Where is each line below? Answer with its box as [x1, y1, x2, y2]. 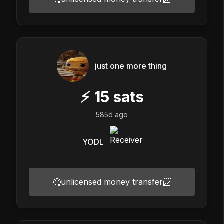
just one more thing [95, 60, 167, 71]
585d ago [96, 110, 128, 119]
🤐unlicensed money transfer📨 [53, 176, 171, 187]
